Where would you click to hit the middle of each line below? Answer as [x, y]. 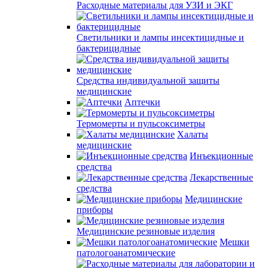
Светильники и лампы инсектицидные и [160, 37]
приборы [95, 210]
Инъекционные [221, 156]
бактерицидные [109, 48]
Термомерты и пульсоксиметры [141, 124]
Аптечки [142, 102]
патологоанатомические [126, 253]
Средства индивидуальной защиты [148, 80]
